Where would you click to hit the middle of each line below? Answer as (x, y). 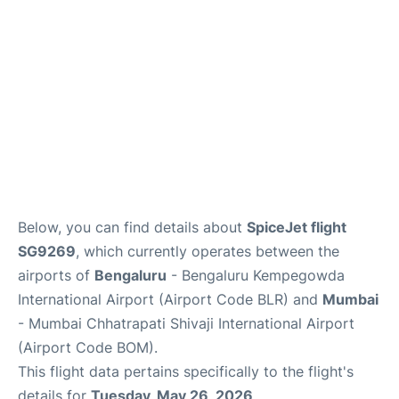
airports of (56, 275)
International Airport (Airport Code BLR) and (170, 299)
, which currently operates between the (208, 251)
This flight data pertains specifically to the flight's (186, 371)
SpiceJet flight (297, 227)
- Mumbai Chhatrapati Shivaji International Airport (186, 323)
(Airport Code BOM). (88, 347)
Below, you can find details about (132, 227)
